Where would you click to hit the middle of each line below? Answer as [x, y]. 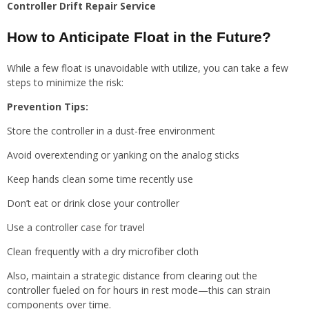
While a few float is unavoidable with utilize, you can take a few [148, 68]
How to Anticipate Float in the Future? [139, 37]
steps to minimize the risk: [65, 82]
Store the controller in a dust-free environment [111, 130]
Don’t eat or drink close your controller [93, 203]
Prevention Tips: [48, 106]
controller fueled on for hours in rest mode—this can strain [139, 290]
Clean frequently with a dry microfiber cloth [103, 251]
